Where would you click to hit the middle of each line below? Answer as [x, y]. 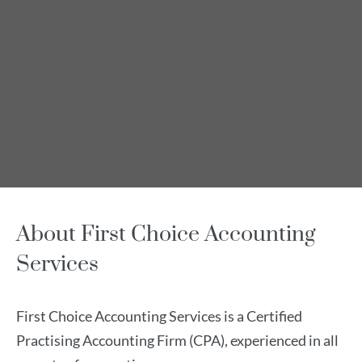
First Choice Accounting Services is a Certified [159, 316]
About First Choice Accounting [166, 234]
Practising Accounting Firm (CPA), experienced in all [177, 340]
